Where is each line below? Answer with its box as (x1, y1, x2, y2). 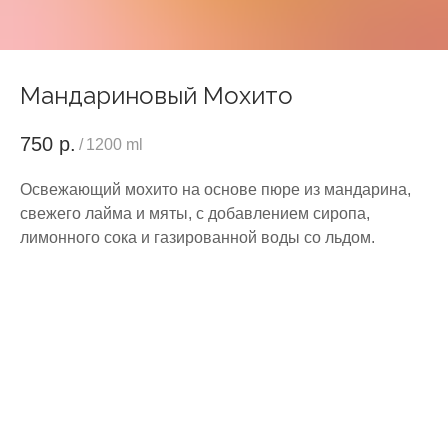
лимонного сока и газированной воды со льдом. (20, 229, 375, 247)
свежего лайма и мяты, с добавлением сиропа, (20, 205, 370, 223)
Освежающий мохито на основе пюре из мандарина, (20, 181, 411, 199)
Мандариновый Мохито (20, 81, 293, 110)
